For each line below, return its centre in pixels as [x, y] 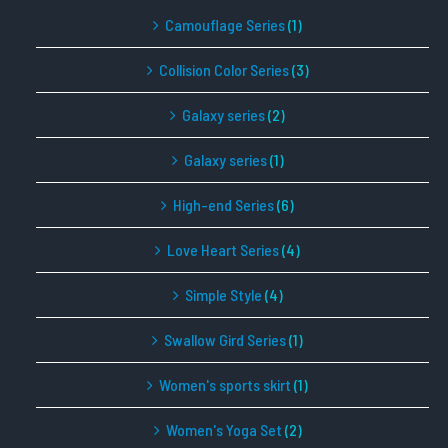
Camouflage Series [225, 25]
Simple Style [223, 295]
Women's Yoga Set [223, 430]
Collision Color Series [223, 70]
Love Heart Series [223, 250]
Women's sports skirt [225, 385]
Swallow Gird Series [225, 340]
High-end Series [223, 205]
